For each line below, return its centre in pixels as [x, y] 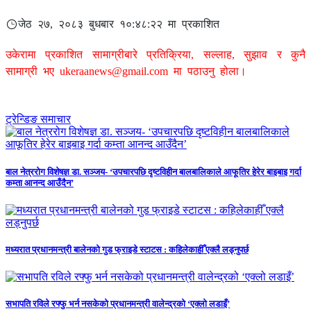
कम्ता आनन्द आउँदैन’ [40, 183]
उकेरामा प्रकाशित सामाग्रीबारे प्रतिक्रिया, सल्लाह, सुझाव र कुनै [155, 55]
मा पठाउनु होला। [207, 72]
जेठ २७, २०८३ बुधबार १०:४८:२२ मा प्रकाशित [119, 24]
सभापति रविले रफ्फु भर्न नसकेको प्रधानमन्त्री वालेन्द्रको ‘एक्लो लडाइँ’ [118, 304]
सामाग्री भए [33, 72]
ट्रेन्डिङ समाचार [38, 119]
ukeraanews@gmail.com [114, 72]
